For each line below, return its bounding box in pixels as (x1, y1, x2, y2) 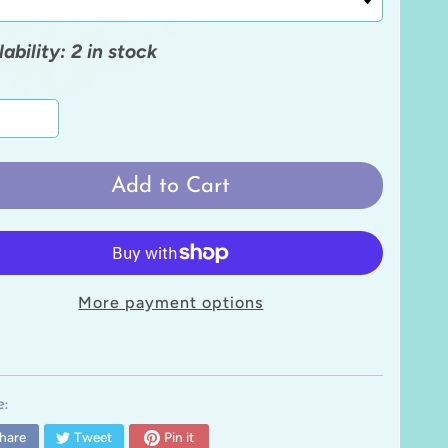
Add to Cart (111, 174, 231, 198)
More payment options (78, 292, 264, 312)
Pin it (163, 429, 194, 446)
